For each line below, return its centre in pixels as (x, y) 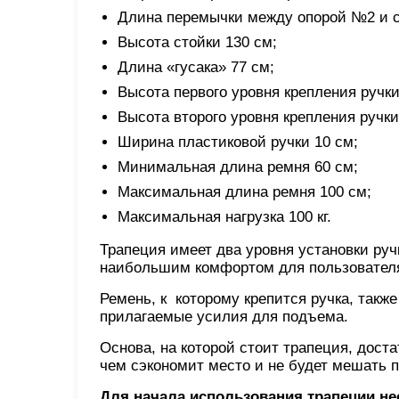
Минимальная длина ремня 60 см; (238, 167)
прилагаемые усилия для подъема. (224, 316)
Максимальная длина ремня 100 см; (244, 191)
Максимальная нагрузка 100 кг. (224, 216)
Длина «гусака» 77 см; (196, 67)
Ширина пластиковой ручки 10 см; (238, 142)
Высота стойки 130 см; (197, 42)
